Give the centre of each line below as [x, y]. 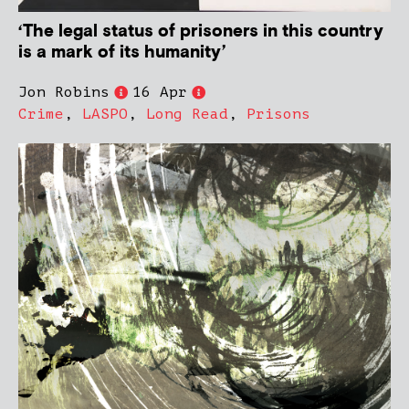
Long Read [187, 115]
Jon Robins [64, 93]
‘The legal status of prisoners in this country [201, 32]
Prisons [278, 115]
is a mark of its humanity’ [122, 53]
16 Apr [160, 93]
